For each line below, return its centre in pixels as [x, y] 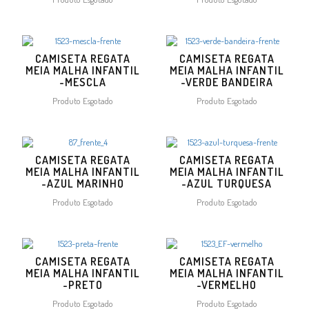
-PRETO [82, 285]
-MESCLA [82, 82]
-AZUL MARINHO [82, 183]
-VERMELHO [227, 285]
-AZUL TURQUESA [227, 183]
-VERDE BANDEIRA [227, 82]
